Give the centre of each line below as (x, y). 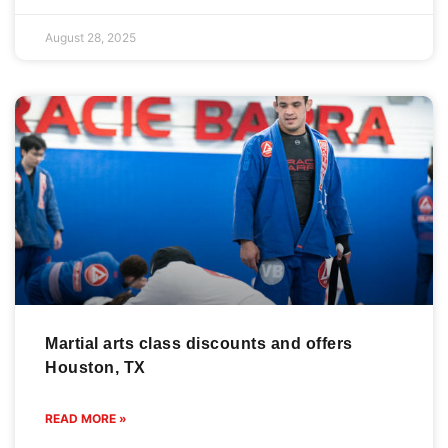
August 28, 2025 (90, 37)
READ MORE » (86, 418)
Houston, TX (95, 367)
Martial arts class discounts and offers (199, 343)
